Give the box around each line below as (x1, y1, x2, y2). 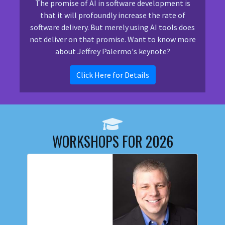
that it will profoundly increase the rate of (40, 10, 185, 20)
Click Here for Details (76, 70, 149, 80)
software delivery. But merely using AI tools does (30, 22, 195, 32)
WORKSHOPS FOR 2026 (52, 131, 173, 152)
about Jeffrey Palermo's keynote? (55, 46, 170, 56)
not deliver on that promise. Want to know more (29, 34, 196, 44)
